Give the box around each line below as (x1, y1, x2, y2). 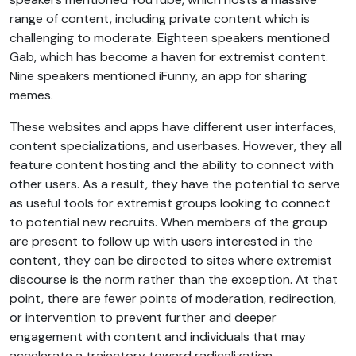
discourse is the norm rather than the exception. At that (10, 271, 338, 288)
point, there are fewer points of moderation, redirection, (10, 290, 336, 308)
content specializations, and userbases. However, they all (10, 137, 342, 155)
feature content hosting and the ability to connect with (10, 157, 334, 174)
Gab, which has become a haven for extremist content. (10, 48, 328, 66)
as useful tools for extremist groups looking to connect (10, 195, 331, 212)
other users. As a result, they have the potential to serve (10, 176, 340, 193)
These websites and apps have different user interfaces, (10, 118, 336, 136)
